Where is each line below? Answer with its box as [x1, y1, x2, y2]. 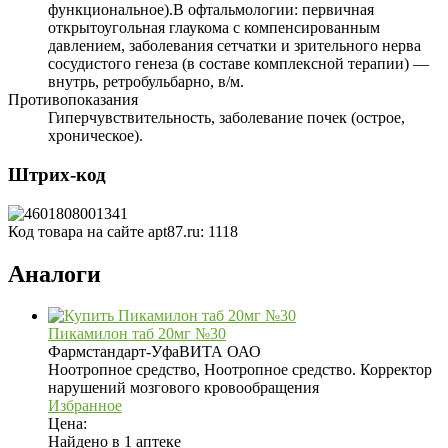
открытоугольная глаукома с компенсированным [48, 19, 380, 37]
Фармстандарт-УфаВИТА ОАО [48, 343, 261, 361]
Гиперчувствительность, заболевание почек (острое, [48, 109, 405, 127]
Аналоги [8, 260, 101, 287]
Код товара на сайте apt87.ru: [8, 222, 208, 240]
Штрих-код [8, 163, 106, 185]
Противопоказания [8, 91, 138, 109]
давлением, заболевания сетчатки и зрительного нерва [48, 37, 421, 55]
